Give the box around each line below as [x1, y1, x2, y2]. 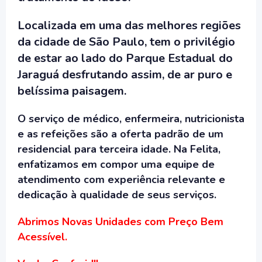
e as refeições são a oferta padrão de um [18, 127, 223, 141]
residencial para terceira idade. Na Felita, [18, 142, 220, 156]
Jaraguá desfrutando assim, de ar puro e [18, 67, 232, 82]
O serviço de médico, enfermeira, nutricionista [18, 112, 244, 126]
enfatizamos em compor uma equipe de [18, 157, 215, 171]
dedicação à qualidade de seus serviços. [18, 188, 216, 202]
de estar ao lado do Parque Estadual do [18, 50, 233, 66]
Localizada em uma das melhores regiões [18, 18, 241, 33]
